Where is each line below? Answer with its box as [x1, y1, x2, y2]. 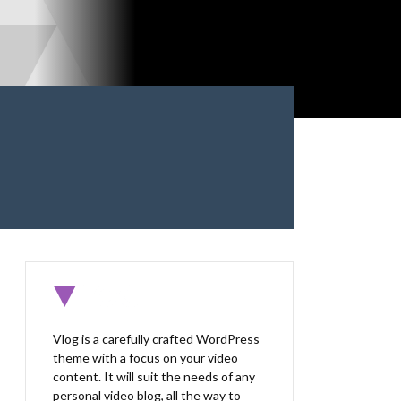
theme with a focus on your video [53, 350, 238, 365]
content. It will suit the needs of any [53, 369, 255, 384]
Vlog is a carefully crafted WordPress [53, 331, 260, 346]
